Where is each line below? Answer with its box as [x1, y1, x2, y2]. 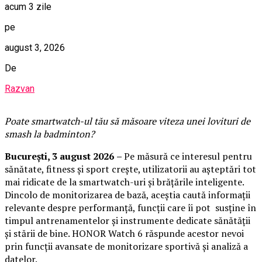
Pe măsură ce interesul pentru [124, 149, 252, 163]
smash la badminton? [5, 127, 95, 140]
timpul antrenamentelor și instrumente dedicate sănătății [5, 213, 250, 227]
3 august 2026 [52, 149, 114, 163]
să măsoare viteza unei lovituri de [110, 114, 250, 127]
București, [5, 149, 52, 163]
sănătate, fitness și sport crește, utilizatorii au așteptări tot [5, 162, 256, 175]
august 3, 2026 [5, 42, 65, 53]
